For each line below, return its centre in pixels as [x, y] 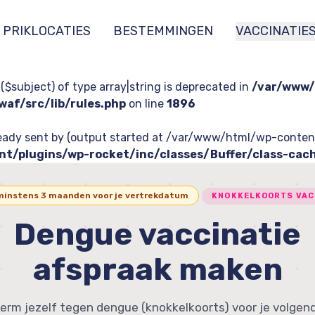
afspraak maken [157, 269]
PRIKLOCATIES [47, 31]
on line [146, 104]
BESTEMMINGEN [163, 31]
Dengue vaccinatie [157, 234]
